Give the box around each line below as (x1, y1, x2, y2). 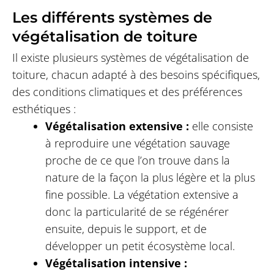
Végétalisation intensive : (45, 256, 187, 271)
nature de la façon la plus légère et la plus (45, 170, 255, 185)
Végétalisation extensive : (45, 119, 189, 134)
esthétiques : (12, 102, 76, 117)
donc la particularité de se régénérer (45, 204, 229, 220)
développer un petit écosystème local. (45, 239, 235, 254)
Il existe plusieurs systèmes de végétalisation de (12, 50, 249, 65)
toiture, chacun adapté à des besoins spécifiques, (12, 67, 260, 83)
